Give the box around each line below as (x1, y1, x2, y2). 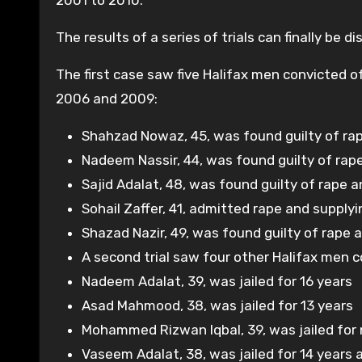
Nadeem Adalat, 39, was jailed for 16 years (82, 273, 352, 290)
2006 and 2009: (56, 90, 158, 107)
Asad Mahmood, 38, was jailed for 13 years (82, 297, 353, 314)
